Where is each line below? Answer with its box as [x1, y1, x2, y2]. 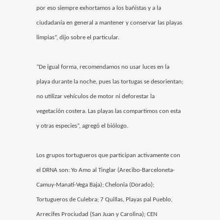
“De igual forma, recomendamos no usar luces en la [36, 64, 169, 71]
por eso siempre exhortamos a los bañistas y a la [36, 5, 161, 12]
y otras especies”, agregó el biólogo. [36, 123, 128, 130]
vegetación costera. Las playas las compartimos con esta [36, 108, 181, 115]
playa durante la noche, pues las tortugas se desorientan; [36, 79, 183, 85]
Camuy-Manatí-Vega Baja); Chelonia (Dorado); [36, 182, 154, 189]
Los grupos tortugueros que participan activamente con [36, 152, 180, 159]
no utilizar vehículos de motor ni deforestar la [36, 93, 155, 100]
